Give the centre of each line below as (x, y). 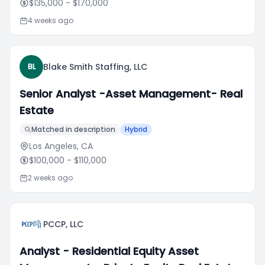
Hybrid (136, 129)
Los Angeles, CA (61, 146)
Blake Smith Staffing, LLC (95, 67)
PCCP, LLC (63, 224)
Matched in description (73, 129)
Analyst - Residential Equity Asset (109, 251)
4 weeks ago (51, 20)
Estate (37, 110)
